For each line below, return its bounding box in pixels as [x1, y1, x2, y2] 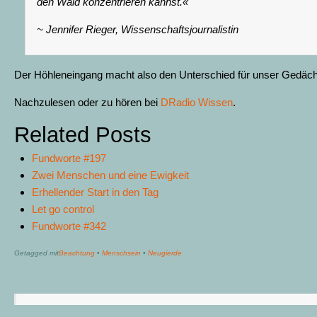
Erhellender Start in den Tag [32, 185, 158, 198]
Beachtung [59, 249, 95, 258]
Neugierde [148, 249, 182, 258]
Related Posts [14, 122, 151, 147]
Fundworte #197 [32, 151, 106, 164]
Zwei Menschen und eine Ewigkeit [32, 168, 189, 181]
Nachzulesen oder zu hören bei [14, 96, 161, 109]
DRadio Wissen [161, 96, 233, 109]
